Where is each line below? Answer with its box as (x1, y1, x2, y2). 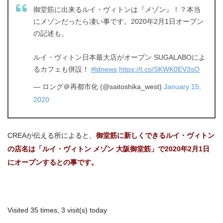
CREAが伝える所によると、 (7, 131, 96, 140)
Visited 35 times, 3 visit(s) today (7, 206, 107, 215)
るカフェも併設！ (33, 65, 91, 73)
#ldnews (91, 65, 117, 73)
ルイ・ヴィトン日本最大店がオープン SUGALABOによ (33, 53, 206, 61)
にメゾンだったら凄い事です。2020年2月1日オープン (33, 17, 204, 25)
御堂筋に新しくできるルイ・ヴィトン (96, 131, 215, 140)
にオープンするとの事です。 (7, 158, 98, 167)
